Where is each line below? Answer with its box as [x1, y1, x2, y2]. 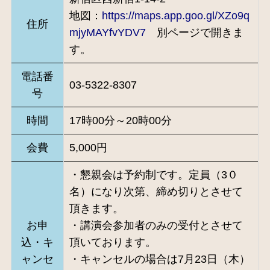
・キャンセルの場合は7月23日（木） [69, 253, 250, 265]
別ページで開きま [145, 26, 243, 39]
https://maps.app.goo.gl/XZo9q [101, 9, 250, 22]
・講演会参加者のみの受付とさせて [69, 219, 243, 231]
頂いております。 [69, 236, 156, 248]
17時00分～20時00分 [69, 114, 172, 127]
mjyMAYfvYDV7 [69, 26, 146, 39]
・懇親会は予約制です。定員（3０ [69, 168, 238, 181]
